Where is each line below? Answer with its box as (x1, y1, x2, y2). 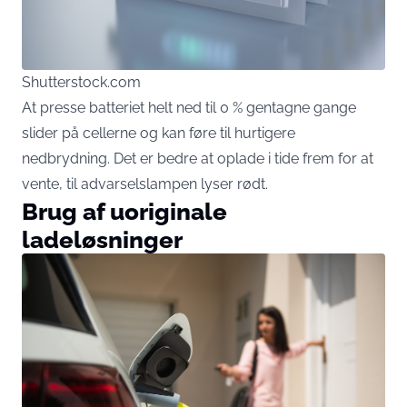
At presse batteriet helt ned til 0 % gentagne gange (22, 99, 356, 117)
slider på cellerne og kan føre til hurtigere (22, 124, 295, 143)
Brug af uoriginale (22, 197, 227, 226)
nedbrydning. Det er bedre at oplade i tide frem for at (22, 150, 373, 168)
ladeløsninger (22, 225, 183, 254)
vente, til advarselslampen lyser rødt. (22, 175, 268, 194)
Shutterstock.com (22, 74, 141, 92)
